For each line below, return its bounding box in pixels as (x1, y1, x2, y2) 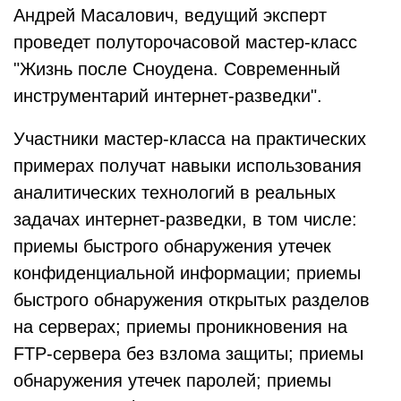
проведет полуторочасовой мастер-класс (13, 32, 357, 52)
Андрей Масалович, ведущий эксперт (13, 5, 327, 25)
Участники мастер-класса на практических (13, 129, 366, 149)
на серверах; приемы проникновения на (13, 317, 347, 337)
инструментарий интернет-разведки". (13, 86, 322, 106)
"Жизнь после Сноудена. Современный (13, 59, 340, 79)
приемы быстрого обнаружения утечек (13, 236, 331, 256)
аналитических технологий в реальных (13, 183, 336, 202)
